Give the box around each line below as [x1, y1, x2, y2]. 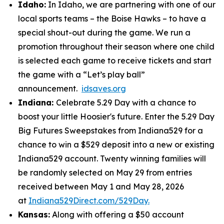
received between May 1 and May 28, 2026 [18, 181, 184, 191]
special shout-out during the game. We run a [18, 27, 190, 37]
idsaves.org [81, 83, 126, 93]
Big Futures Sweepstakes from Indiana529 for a [18, 125, 203, 135]
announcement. [18, 83, 81, 93]
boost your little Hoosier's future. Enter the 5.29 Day [18, 111, 214, 121]
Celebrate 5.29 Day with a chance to [56, 97, 196, 107]
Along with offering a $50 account [50, 209, 184, 219]
